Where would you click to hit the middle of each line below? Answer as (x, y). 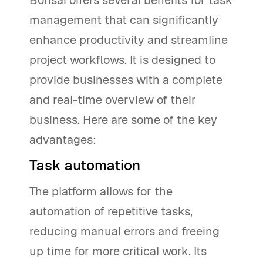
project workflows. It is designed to (122, 60)
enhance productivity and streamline (129, 40)
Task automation (85, 165)
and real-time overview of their (113, 100)
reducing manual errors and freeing (124, 231)
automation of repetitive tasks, (111, 211)
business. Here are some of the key (123, 120)
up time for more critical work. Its (118, 251)
